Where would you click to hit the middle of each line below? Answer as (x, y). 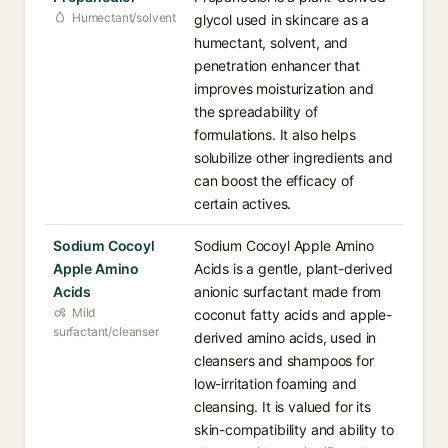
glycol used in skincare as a (282, 19)
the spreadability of (256, 111)
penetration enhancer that (277, 65)
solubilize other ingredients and (293, 157)
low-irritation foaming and (275, 383)
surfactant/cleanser (106, 331)
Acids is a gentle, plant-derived (293, 268)
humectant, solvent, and (271, 42)
